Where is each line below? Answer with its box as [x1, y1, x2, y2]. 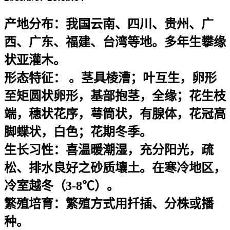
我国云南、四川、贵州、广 [66, 17, 214, 31]
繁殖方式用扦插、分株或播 [66, 197, 214, 210]
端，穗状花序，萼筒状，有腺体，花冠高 [4, 107, 226, 121]
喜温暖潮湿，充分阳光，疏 [66, 143, 214, 157]
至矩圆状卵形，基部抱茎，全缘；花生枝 [4, 89, 226, 103]
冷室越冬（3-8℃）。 [4, 179, 119, 193]
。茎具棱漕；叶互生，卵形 [66, 71, 217, 85]
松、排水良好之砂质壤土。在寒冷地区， [4, 161, 226, 175]
